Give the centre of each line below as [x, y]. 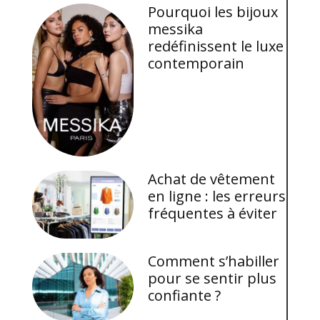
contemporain [196, 64]
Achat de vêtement [212, 179]
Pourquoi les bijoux [213, 12]
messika [176, 29]
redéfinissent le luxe [216, 46]
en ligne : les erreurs [217, 196]
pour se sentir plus [212, 279]
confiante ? [185, 296]
